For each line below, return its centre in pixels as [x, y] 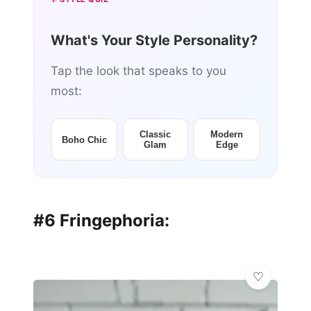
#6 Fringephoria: [101, 221]
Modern [227, 135]
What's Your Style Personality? [154, 41]
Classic [155, 135]
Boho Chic [84, 140]
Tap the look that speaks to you [138, 71]
